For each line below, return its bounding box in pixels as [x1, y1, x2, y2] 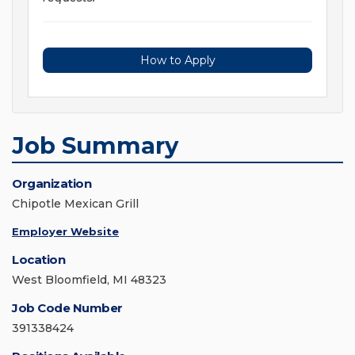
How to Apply [139, 53, 216, 68]
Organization [12, 176, 91, 192]
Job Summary [12, 132, 178, 160]
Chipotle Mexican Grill [12, 197, 139, 212]
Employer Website [12, 225, 119, 239]
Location [12, 252, 65, 268]
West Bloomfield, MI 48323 [12, 273, 166, 288]
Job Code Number [12, 300, 123, 316]
